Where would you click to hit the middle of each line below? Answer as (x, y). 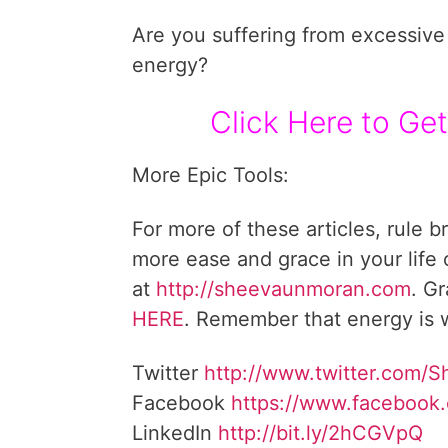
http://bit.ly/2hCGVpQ (320, 433)
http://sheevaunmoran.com (283, 289)
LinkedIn (175, 433)
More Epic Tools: (210, 175)
